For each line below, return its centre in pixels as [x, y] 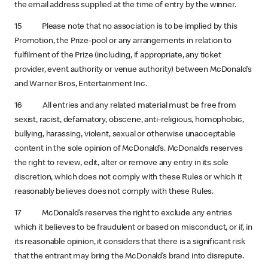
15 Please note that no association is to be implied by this [126, 27]
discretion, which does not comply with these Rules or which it [128, 178]
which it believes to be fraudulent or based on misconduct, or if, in [133, 228]
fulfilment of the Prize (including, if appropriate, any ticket [118, 56]
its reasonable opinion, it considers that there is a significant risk [130, 242]
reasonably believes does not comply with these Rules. [114, 192]
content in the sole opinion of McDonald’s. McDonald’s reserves [129, 149]
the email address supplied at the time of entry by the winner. [125, 5]
